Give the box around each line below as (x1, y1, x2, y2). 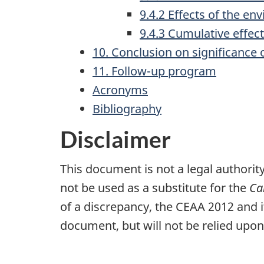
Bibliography (93, 101, 161, 117)
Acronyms (93, 82, 148, 98)
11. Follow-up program (93, 63, 216, 79)
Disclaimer (60, 125, 171, 153)
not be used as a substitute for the (60, 180, 249, 196)
